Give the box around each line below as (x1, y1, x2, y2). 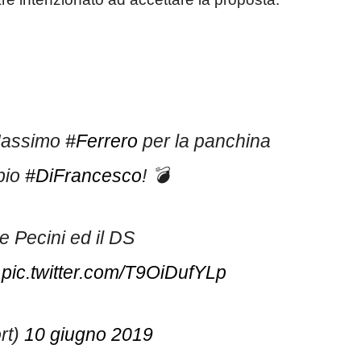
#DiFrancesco (25, 156, 142, 178)
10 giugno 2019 (24, 316, 153, 338)
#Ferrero (65, 122, 138, 143)
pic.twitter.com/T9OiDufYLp (2, 254, 226, 276)
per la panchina (138, 122, 271, 143)
